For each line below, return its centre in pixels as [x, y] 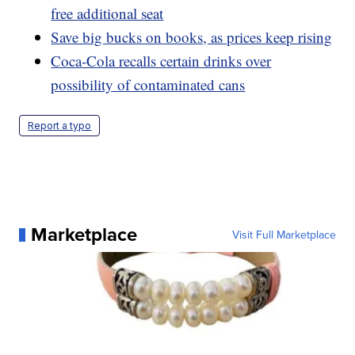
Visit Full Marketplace [284, 235]
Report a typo [60, 126]
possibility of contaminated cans [148, 85]
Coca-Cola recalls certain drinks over [161, 61]
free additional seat [107, 13]
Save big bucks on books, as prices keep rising [192, 37]
